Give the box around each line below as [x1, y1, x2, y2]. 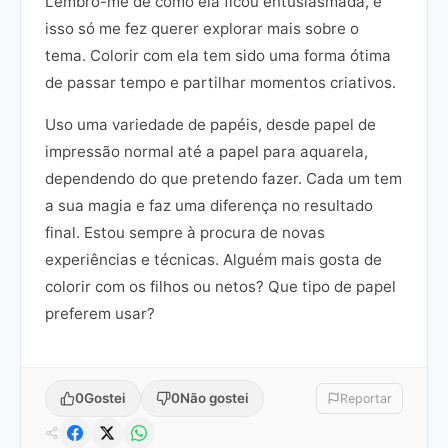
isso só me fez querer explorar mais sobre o [45, 19, 359, 39]
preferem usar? [45, 304, 155, 324]
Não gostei [180, 389, 249, 406]
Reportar [340, 390, 392, 406]
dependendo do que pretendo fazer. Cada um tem [45, 169, 402, 189]
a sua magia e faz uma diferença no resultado [45, 196, 373, 216]
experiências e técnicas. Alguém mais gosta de [45, 250, 382, 270]
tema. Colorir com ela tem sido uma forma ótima [45, 46, 391, 66]
